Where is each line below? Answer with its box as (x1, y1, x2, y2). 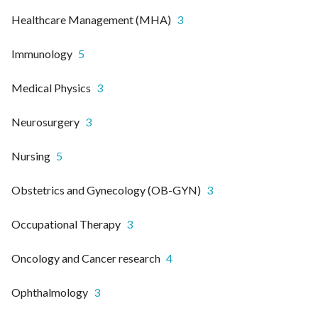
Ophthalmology (11, 285, 88, 300)
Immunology (11, 47, 72, 61)
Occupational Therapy (11, 217, 121, 231)
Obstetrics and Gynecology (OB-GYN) (11, 183, 201, 197)
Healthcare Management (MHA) (11, 13, 171, 27)
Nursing (11, 149, 50, 163)
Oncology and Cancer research (11, 251, 160, 265)
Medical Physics (11, 81, 91, 95)
